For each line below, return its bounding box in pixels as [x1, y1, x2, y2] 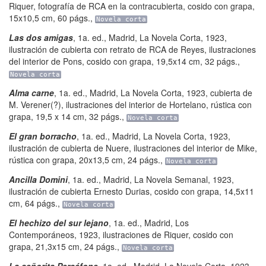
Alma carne [9, 87, 54, 99]
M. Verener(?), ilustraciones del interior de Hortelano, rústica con [9, 99, 252, 110]
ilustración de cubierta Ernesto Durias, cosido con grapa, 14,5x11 [9, 185, 254, 197]
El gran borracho [9, 130, 77, 142]
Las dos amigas [9, 31, 73, 43]
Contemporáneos [9, 229, 74, 240]
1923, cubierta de [186, 87, 252, 99]
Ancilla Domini [9, 173, 68, 185]
